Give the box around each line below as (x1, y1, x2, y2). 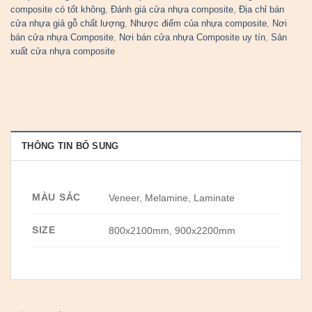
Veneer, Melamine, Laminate (109, 192, 235, 203)
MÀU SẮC (32, 191, 81, 203)
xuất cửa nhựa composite (10, 46, 115, 57)
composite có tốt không (10, 4, 105, 15)
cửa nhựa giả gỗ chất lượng (10, 18, 125, 29)
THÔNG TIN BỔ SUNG (22, 140, 119, 151)
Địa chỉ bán (239, 4, 284, 15)
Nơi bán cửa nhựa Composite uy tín (119, 32, 265, 43)
